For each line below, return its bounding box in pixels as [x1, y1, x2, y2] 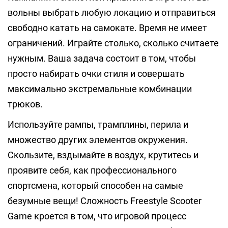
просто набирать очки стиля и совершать [8, 68, 185, 79]
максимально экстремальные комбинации [8, 83, 192, 94]
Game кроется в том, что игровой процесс [8, 211, 186, 221]
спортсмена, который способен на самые [8, 180, 183, 191]
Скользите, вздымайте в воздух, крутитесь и [8, 150, 198, 160]
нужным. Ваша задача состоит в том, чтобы [8, 53, 196, 64]
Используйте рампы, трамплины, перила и [8, 119, 188, 130]
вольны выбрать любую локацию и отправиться [8, 7, 216, 18]
